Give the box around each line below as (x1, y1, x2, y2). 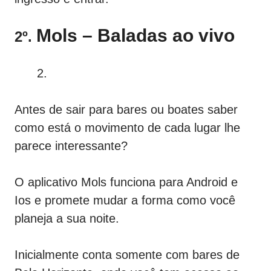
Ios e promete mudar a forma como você (15, 194, 235, 207)
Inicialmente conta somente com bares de (15, 248, 240, 262)
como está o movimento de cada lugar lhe (15, 121, 240, 135)
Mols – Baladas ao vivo (36, 25, 235, 46)
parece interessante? (15, 139, 128, 153)
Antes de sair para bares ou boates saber (15, 103, 238, 117)
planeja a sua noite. (15, 212, 119, 226)
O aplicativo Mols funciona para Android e (15, 175, 238, 189)
